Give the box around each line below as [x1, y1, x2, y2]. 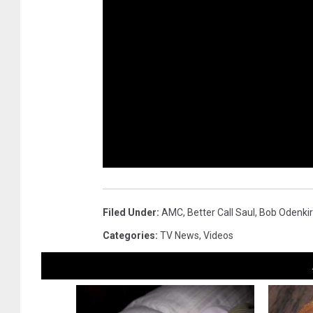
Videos [203, 229, 233, 241]
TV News [160, 229, 199, 241]
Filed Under [103, 206, 156, 218]
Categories [103, 229, 155, 241]
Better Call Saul [187, 206, 255, 218]
